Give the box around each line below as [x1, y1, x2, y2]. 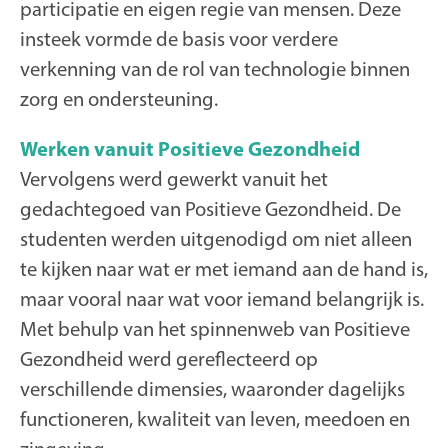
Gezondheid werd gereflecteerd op [20, 346, 318, 372]
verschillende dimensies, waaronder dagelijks [20, 376, 405, 402]
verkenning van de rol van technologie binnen [20, 55, 410, 81]
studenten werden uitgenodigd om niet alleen [20, 226, 412, 252]
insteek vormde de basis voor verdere [20, 25, 338, 51]
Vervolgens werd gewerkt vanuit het [20, 166, 328, 192]
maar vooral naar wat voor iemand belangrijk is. [20, 286, 424, 312]
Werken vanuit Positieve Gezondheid [20, 136, 360, 162]
